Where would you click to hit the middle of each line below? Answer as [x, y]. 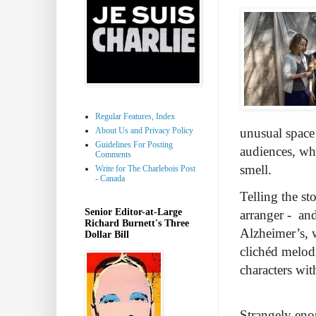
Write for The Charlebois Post [145, 168]
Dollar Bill [107, 234]
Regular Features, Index [135, 116]
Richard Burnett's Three [137, 223]
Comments [113, 154]
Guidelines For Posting [134, 144]
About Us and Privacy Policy [144, 130]
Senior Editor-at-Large [133, 212]
